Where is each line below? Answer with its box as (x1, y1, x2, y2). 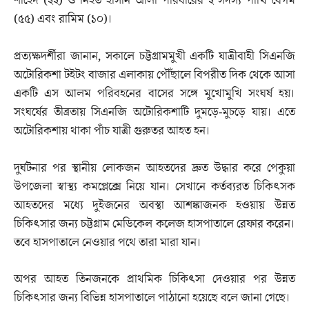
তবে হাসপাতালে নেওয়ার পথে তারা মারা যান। (14, 235, 201, 252)
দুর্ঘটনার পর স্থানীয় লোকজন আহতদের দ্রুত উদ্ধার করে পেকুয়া (14, 160, 295, 177)
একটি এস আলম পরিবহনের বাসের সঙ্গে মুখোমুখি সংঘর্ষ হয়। (14, 86, 295, 103)
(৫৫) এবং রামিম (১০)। (14, 11, 112, 28)
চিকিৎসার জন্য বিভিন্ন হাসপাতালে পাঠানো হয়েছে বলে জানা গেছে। (14, 290, 290, 307)
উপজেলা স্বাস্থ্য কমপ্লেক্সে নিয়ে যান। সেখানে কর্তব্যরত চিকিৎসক (14, 179, 295, 196)
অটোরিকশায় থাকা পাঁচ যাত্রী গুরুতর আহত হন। (14, 123, 210, 140)
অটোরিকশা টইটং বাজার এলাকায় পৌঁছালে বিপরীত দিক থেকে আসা (14, 67, 295, 84)
